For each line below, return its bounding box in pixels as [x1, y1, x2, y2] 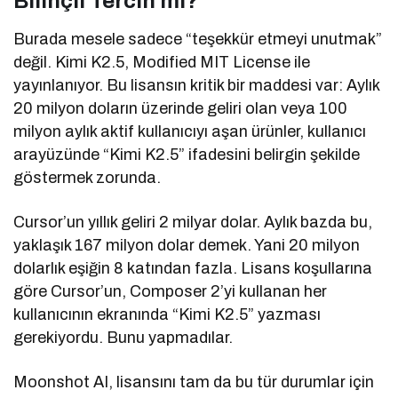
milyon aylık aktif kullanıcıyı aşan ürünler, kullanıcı [13, 123, 367, 141]
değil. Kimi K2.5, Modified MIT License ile [13, 53, 311, 72]
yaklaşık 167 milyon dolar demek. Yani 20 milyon [13, 236, 361, 255]
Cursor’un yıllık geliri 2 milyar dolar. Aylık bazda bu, [13, 213, 373, 232]
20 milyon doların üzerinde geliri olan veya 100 [13, 99, 348, 118]
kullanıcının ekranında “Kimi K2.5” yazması [13, 306, 322, 324]
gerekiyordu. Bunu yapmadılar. [13, 329, 234, 347]
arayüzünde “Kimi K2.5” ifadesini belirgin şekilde [13, 146, 361, 164]
